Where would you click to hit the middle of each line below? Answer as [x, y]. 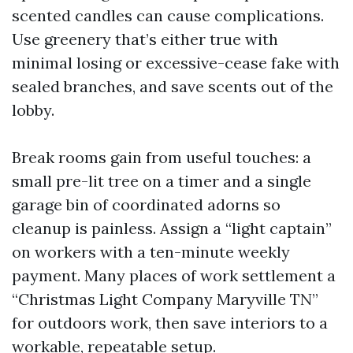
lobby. [33, 110]
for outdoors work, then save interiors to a [170, 323]
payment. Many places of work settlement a [174, 276]
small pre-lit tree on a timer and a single [162, 181]
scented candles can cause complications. [168, 16]
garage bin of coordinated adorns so [146, 205]
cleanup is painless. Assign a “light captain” [172, 229]
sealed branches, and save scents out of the [173, 87]
